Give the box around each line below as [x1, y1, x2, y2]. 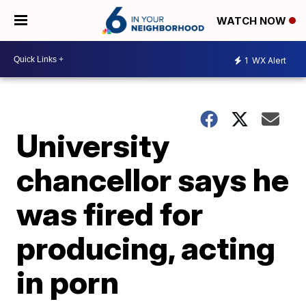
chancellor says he [16, 161, 290, 199]
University [16, 126, 170, 165]
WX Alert [250, 55, 286, 66]
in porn [16, 263, 120, 301]
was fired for [16, 195, 204, 233]
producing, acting [16, 229, 276, 267]
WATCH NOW [217, 14, 289, 28]
